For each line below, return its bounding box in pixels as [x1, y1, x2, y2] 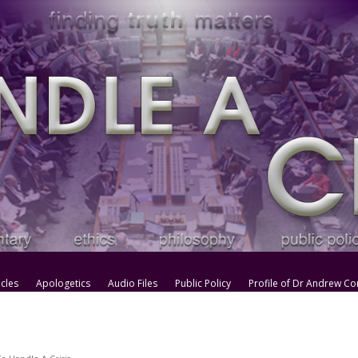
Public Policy [174, 276, 231, 290]
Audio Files [107, 276, 157, 290]
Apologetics [35, 276, 90, 290]
